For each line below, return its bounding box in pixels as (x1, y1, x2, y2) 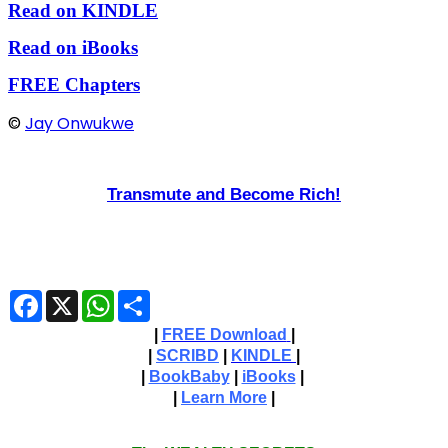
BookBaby (148, 367, 230, 385)
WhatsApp (114, 287, 186, 308)
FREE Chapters (8, 73, 140, 95)
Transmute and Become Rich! (107, 183, 341, 204)
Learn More (181, 388, 267, 406)
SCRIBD (156, 346, 219, 364)
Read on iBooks (8, 36, 138, 58)
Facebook (42, 287, 110, 308)
